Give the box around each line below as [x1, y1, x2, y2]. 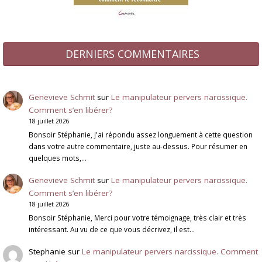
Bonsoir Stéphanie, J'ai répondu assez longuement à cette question [28, 130, 253, 140]
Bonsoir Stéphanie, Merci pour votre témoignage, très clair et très [28, 213, 246, 223]
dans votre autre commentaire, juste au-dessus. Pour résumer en [28, 142, 247, 151]
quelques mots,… [28, 153, 87, 163]
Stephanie [28, 246, 65, 257]
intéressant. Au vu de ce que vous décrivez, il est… [28, 225, 195, 235]
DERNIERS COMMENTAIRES [65, 47, 199, 61]
